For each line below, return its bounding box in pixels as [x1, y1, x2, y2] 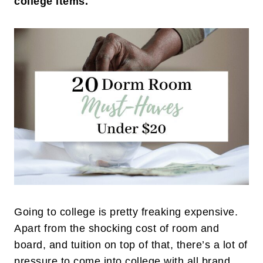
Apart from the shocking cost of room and [14, 222, 219, 235]
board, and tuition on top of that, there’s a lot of [14, 239, 248, 251]
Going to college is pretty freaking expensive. [14, 206, 238, 218]
